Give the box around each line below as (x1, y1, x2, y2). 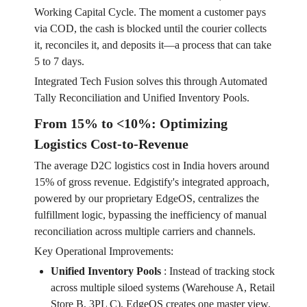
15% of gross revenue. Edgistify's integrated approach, (34, 176, 269, 188)
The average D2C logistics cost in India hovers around (34, 160, 269, 172)
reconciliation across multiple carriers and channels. (34, 225, 256, 238)
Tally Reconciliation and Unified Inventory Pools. (34, 92, 249, 104)
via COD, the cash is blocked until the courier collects (34, 23, 267, 35)
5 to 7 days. (34, 56, 84, 68)
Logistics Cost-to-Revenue (34, 136, 188, 152)
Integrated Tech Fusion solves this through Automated (34, 75, 267, 88)
